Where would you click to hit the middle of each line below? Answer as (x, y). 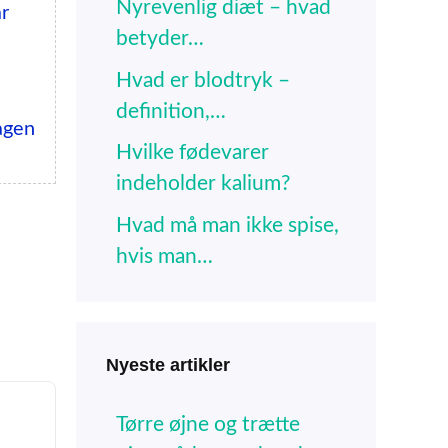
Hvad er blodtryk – (203, 80)
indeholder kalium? (203, 184)
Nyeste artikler (168, 364)
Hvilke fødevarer (192, 153)
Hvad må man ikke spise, (227, 225)
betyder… (160, 39)
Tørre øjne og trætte (208, 424)
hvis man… (164, 256)
